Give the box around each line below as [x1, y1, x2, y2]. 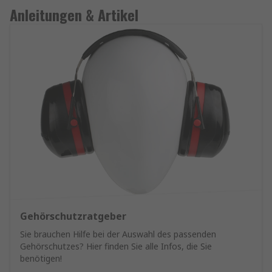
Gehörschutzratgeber [20, 209, 126, 223]
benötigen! [20, 253, 62, 264]
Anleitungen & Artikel [10, 4, 138, 25]
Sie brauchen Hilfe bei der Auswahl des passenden [20, 228, 216, 240]
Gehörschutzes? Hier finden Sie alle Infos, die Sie [20, 240, 212, 252]
